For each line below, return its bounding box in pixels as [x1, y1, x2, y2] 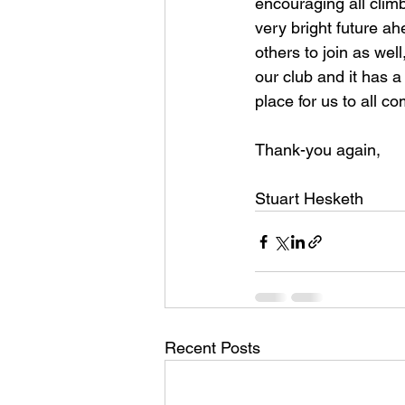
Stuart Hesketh [255, 189, 363, 208]
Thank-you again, [255, 140, 381, 159]
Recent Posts [165, 338, 260, 357]
